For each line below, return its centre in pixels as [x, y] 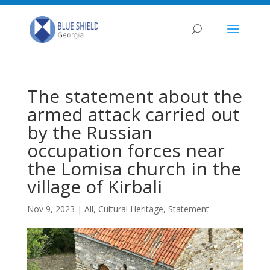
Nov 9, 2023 [51, 209]
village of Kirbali [94, 187]
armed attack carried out [133, 114]
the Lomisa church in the [134, 168]
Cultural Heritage [130, 209]
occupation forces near [126, 150]
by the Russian [89, 132]
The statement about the [134, 96]
